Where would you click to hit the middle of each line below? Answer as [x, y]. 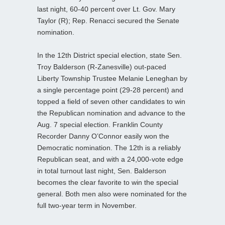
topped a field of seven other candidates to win [111, 101]
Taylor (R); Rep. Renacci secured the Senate [108, 20]
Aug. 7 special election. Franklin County [100, 124]
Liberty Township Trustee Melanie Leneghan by [112, 78]
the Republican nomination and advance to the [111, 113]
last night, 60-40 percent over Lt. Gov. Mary [106, 9]
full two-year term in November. [87, 205]
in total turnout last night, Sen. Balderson [102, 171]
